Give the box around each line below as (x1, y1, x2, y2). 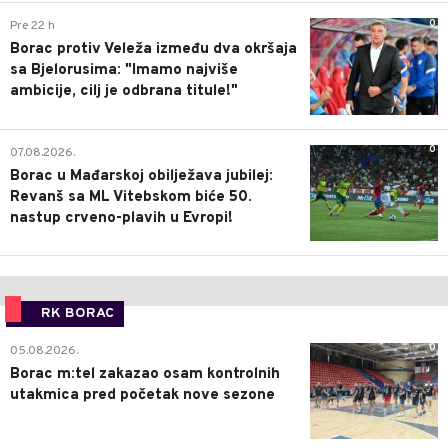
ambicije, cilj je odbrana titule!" (10, 82, 238, 102)
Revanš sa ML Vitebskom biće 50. (10, 187, 252, 207)
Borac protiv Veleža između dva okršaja (10, 40, 297, 60)
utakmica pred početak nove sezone (10, 385, 275, 405)
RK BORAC (41, 304, 114, 322)
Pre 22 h (10, 18, 55, 35)
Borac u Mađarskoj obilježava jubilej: (10, 166, 273, 186)
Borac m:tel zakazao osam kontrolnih (10, 364, 280, 384)
